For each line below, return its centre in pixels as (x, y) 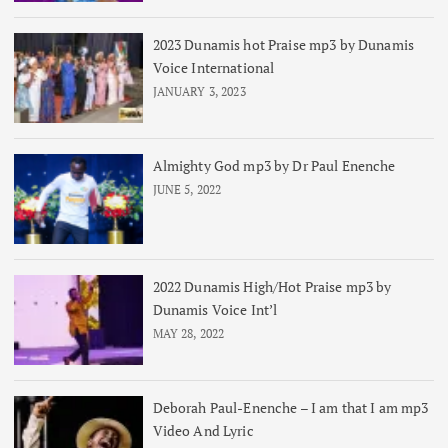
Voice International (213, 67)
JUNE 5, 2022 (187, 189)
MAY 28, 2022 (188, 333)
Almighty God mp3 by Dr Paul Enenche (274, 165)
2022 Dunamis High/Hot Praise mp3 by (272, 286)
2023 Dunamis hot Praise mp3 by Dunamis (283, 44)
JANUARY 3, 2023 (199, 91)
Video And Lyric (203, 430)
